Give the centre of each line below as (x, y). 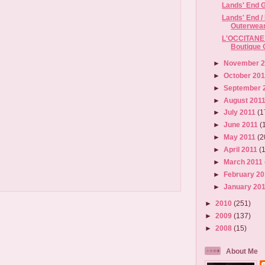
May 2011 (241, 137)
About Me (242, 251)
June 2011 (242, 125)
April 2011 (242, 150)
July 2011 (241, 112)
